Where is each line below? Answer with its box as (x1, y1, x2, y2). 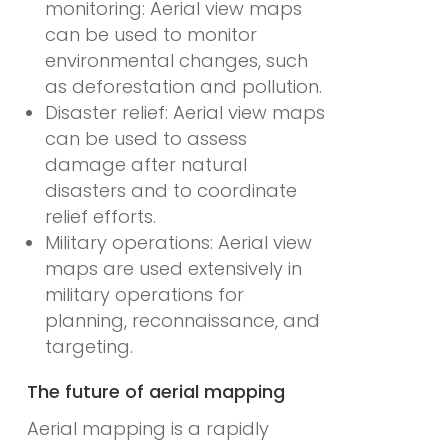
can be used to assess (44, 125, 247, 151)
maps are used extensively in (44, 255, 302, 281)
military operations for (44, 281, 244, 307)
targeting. (44, 333, 133, 359)
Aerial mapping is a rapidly (26, 415, 269, 441)
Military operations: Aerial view (44, 229, 312, 255)
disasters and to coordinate (44, 177, 297, 203)
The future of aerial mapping (26, 378, 285, 404)
